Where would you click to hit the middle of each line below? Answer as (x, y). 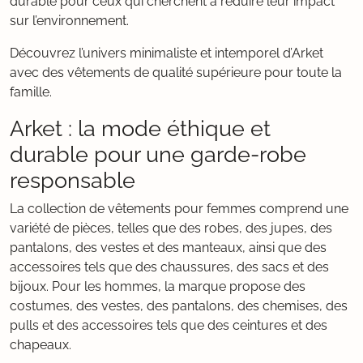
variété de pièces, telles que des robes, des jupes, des (171, 228)
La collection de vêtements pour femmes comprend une (179, 209)
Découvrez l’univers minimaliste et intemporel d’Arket (167, 53)
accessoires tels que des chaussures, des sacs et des (169, 267)
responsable (73, 180)
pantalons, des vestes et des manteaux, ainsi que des (168, 248)
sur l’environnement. (69, 21)
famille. (31, 92)
